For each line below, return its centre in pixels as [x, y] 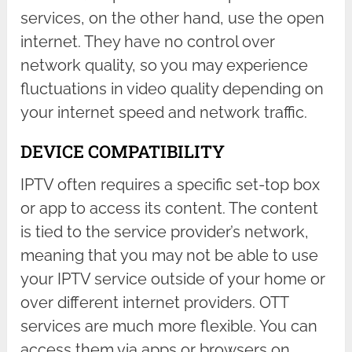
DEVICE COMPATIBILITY [123, 152]
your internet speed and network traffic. [164, 113]
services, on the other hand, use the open [173, 18]
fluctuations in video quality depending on [172, 89]
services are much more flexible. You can [169, 326]
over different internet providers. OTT [155, 303]
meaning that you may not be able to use [170, 256]
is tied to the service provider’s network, [165, 232]
